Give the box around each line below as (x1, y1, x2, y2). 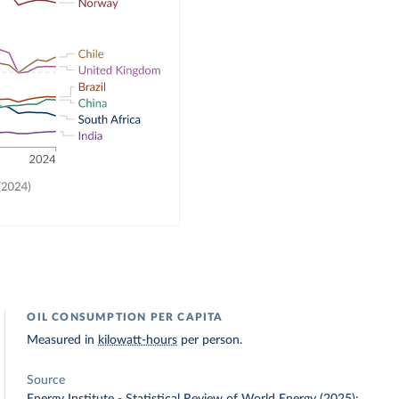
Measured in (27, 334, 99, 346)
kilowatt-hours (98, 334, 178, 346)
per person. (177, 334, 243, 346)
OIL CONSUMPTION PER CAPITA (27, 312, 224, 322)
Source (27, 374, 66, 387)
